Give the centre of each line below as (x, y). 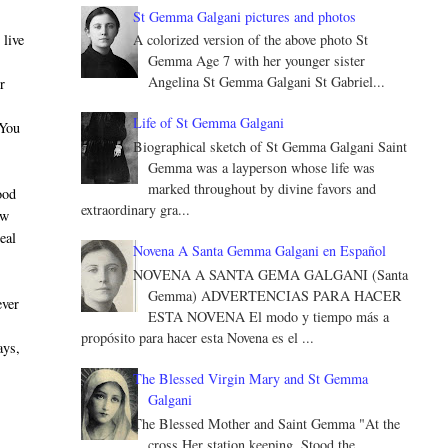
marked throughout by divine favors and (262, 189)
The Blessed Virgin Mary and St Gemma (251, 379)
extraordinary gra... (135, 210)
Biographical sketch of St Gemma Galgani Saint (270, 147)
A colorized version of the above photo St (251, 40)
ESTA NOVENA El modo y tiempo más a (269, 317)
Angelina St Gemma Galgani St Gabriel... (267, 82)
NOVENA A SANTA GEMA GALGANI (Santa (271, 275)
